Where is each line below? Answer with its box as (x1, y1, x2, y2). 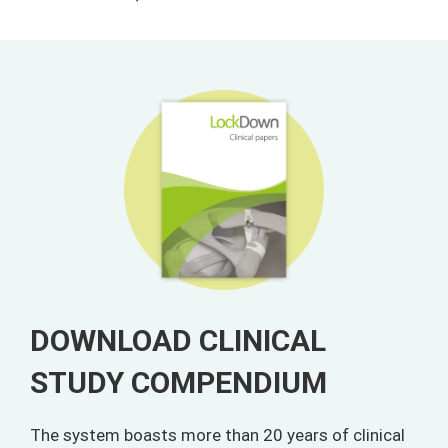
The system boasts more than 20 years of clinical (30, 424, 405, 445)
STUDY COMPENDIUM (30, 364, 327, 400)
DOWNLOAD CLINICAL (30, 322, 326, 358)
